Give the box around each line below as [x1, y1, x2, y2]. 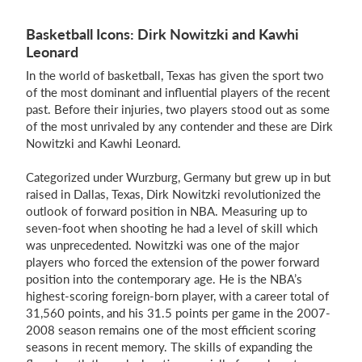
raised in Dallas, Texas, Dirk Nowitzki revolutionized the [26, 187, 321, 201]
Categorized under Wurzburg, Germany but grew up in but [26, 170, 330, 184]
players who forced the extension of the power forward [26, 255, 319, 269]
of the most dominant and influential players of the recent [26, 85, 330, 99]
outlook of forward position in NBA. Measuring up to [26, 204, 308, 218]
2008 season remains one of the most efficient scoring [26, 322, 316, 337]
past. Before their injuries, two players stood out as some [26, 102, 330, 116]
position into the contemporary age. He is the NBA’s [26, 271, 302, 286]
